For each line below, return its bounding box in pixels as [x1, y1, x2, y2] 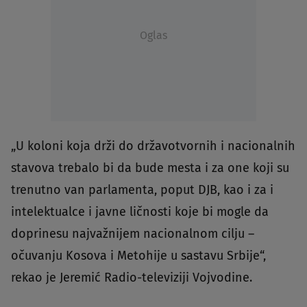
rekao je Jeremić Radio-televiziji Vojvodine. [11, 270, 252, 286]
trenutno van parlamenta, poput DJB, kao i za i [11, 182, 273, 198]
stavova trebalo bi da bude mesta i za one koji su [11, 160, 289, 176]
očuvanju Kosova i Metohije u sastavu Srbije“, [11, 248, 266, 264]
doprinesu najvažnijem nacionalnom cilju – [11, 226, 254, 242]
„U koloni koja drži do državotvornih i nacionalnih [11, 138, 295, 154]
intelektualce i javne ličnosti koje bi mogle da [11, 204, 269, 220]
